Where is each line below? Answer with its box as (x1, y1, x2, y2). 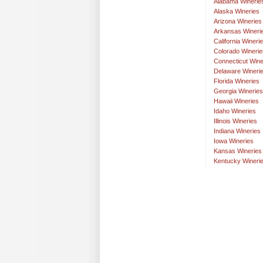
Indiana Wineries (214, 127, 261, 135)
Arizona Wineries (214, 18, 262, 25)
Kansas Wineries (214, 147, 262, 155)
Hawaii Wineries (214, 97, 259, 105)
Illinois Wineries (214, 117, 257, 125)
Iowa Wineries (214, 137, 254, 145)
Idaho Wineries (214, 107, 256, 115)
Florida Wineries (214, 77, 259, 85)
